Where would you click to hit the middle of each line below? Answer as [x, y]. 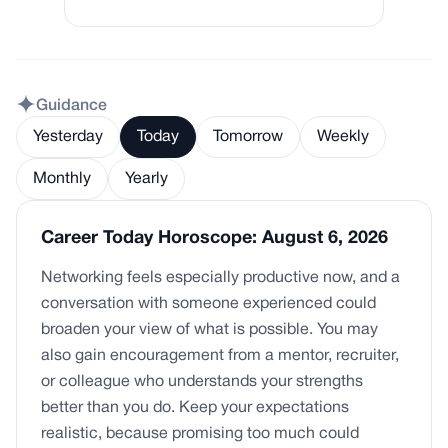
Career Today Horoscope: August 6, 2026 [214, 238]
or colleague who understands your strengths [202, 382]
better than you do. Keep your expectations [195, 408]
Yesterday [68, 137]
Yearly [146, 179]
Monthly [62, 179]
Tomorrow [248, 137]
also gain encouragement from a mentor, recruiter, [220, 356]
